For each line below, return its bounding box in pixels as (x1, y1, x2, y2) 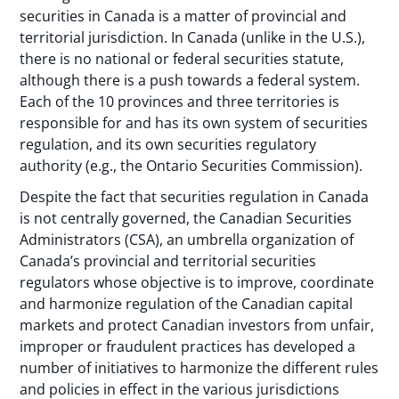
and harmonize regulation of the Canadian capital (20, 293, 354, 313)
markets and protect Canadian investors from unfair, (20, 314, 375, 335)
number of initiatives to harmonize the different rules (20, 357, 379, 378)
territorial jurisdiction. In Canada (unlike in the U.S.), (20, 27, 366, 47)
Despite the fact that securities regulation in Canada (20, 186, 370, 207)
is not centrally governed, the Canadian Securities (20, 208, 353, 228)
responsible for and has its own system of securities (20, 112, 369, 133)
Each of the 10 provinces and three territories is (20, 91, 340, 111)
